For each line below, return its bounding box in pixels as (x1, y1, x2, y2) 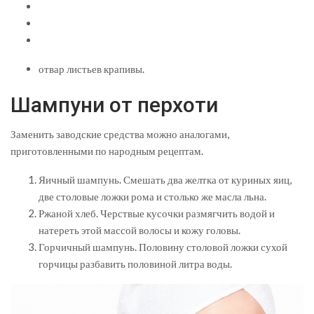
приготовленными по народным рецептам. (11, 144, 203, 157)
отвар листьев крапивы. (39, 62, 144, 75)
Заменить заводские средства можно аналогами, (11, 127, 229, 140)
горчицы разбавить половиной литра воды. (39, 257, 232, 270)
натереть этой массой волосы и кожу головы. (39, 223, 240, 236)
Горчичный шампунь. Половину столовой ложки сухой (39, 240, 287, 253)
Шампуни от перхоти (11, 92, 218, 117)
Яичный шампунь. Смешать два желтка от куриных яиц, (39, 172, 292, 186)
